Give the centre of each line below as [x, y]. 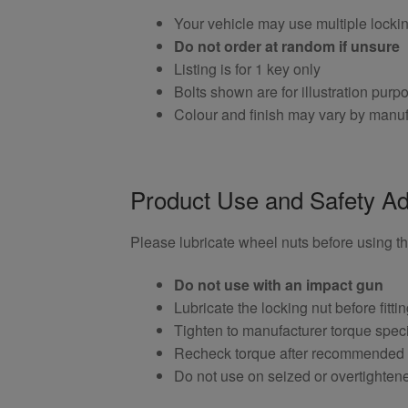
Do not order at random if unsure [287, 46]
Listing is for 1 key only [248, 69]
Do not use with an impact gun [279, 285]
